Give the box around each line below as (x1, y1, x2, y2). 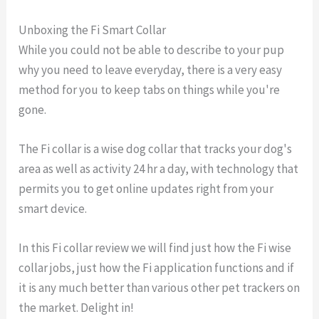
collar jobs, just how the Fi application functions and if (19, 260, 295, 276)
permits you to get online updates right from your (19, 180, 274, 197)
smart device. (19, 200, 88, 216)
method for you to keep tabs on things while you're (19, 81, 281, 98)
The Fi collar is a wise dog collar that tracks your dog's (19, 140, 293, 157)
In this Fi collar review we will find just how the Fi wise (19, 240, 292, 256)
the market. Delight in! (19, 300, 135, 315)
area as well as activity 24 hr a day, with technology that (19, 160, 299, 177)
